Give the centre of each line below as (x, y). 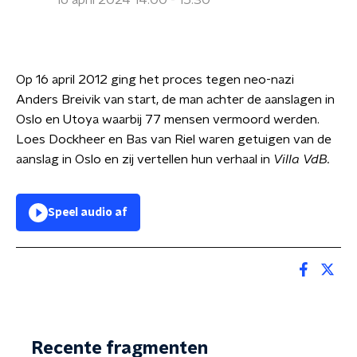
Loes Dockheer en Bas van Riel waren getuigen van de (174, 139)
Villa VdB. (302, 159)
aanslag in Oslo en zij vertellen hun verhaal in (145, 159)
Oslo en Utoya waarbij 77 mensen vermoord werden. (168, 120)
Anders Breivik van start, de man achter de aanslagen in (175, 100)
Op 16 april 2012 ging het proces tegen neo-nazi (157, 80)
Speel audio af (88, 213)
